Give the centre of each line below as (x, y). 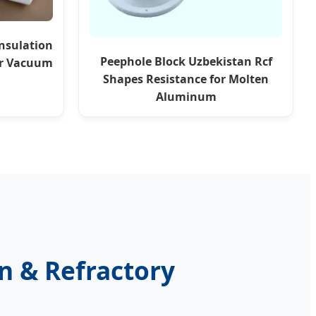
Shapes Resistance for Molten (186, 79)
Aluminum (186, 97)
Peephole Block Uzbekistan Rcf (186, 62)
